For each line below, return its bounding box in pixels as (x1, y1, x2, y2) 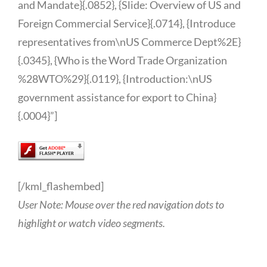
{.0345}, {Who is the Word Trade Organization (18, 53, 227, 67)
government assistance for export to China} (18, 90, 216, 104)
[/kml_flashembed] (18, 179, 104, 193)
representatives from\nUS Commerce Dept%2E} (18, 35, 241, 48)
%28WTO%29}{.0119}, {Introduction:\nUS (18, 72, 212, 85)
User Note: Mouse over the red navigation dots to (18, 197, 224, 211)
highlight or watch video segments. (18, 216, 165, 229)
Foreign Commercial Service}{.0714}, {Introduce (18, 16, 235, 30)
